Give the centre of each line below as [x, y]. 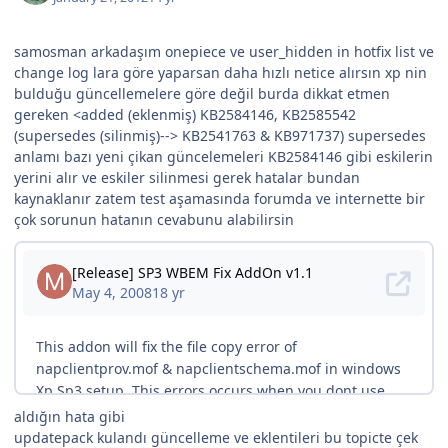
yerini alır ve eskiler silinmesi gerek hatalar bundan [187, 177]
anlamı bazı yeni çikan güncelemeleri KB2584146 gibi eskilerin [223, 156]
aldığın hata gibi [69, 416]
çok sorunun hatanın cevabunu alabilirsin [154, 219]
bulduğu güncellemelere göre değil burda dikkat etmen [202, 93]
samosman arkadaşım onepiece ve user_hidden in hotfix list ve [224, 51]
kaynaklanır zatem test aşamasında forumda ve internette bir [219, 198]
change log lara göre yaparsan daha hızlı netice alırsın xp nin [220, 72]
